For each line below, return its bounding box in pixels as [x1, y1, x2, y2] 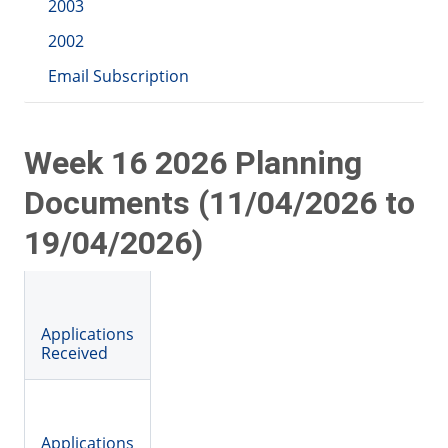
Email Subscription [48, 65, 189, 88]
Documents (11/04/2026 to [24, 184, 415, 223]
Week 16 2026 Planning [24, 144, 362, 183]
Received [41, 342, 108, 365]
